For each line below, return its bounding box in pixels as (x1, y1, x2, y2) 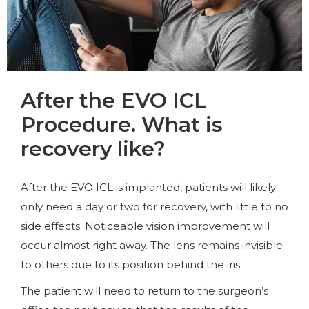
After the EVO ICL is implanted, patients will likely (21, 180, 276, 194)
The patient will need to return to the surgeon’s (21, 283, 268, 297)
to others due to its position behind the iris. (21, 257, 242, 271)
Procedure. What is (21, 111, 223, 137)
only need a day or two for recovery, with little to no (21, 199, 288, 213)
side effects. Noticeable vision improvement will (21, 219, 270, 232)
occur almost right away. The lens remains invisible (21, 238, 283, 252)
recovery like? (21, 135, 166, 161)
